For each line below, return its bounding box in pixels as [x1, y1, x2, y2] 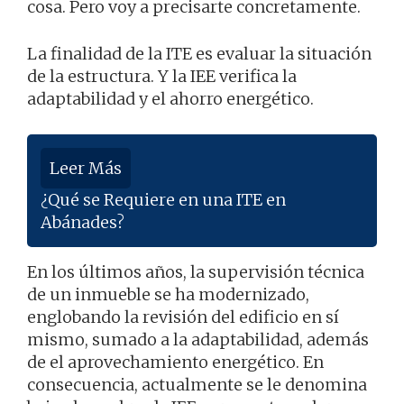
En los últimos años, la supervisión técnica [27, 261, 364, 282]
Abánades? [41, 211, 124, 233]
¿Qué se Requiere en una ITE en [41, 188, 286, 210]
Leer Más [50, 157, 122, 179]
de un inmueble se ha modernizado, [27, 283, 309, 305]
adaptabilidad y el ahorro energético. [27, 87, 314, 109]
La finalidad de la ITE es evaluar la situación [27, 42, 372, 64]
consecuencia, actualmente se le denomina [27, 373, 367, 395]
